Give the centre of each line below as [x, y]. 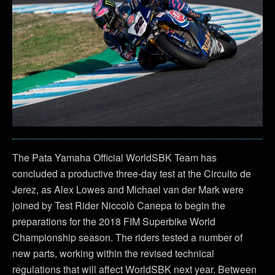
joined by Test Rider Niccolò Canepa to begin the [119, 206]
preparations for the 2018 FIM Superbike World [114, 222]
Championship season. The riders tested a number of [127, 238]
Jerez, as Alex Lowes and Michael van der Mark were [128, 190]
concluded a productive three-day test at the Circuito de [132, 174]
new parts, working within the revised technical [113, 254]
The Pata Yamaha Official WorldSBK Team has [114, 158]
